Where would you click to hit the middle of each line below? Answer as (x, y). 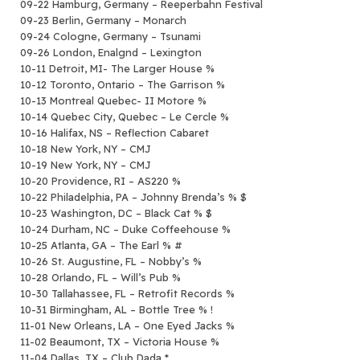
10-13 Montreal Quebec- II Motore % (113, 100)
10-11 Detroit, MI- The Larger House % (117, 68)
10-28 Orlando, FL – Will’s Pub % (100, 277)
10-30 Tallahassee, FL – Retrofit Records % (127, 293)
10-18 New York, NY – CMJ (86, 148)
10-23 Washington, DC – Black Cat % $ (116, 213)
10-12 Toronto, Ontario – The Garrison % (123, 84)
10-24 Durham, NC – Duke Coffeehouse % (125, 229)
